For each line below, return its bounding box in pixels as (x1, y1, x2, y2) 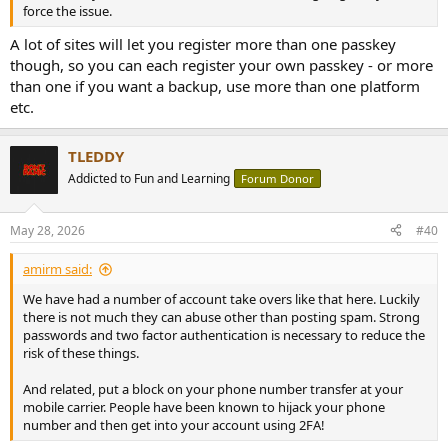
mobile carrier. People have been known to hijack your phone (23, 397, 385, 416)
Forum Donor (241, 171, 314, 187)
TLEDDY (68, 146, 124, 167)
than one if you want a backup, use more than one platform (10, 76, 420, 97)
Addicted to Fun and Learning (68, 170, 230, 188)
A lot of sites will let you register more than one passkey (10, 34, 396, 55)
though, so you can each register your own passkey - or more (10, 55, 433, 76)
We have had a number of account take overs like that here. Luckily (23, 289, 420, 308)
